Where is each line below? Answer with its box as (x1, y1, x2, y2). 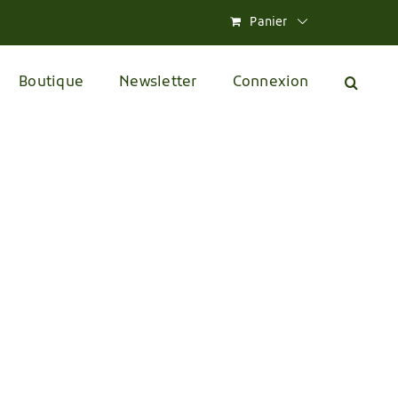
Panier (250, 14, 288, 30)
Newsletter (119, 74, 197, 92)
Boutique (19, 74, 84, 92)
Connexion (232, 74, 309, 92)
